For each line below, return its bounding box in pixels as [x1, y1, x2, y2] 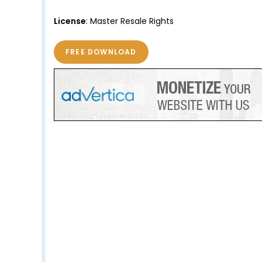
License [54, 15, 86, 27]
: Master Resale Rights [86, 15, 174, 27]
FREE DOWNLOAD [65, 46, 137, 57]
